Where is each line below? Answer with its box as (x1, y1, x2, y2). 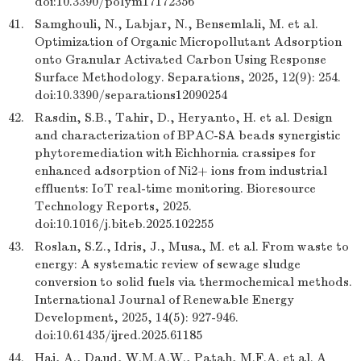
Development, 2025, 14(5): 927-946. (35, 310, 239, 325)
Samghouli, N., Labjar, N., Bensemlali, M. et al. (35, 17, 318, 31)
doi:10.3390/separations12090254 (35, 88, 227, 102)
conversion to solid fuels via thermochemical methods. (35, 275, 352, 289)
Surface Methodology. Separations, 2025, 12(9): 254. (35, 70, 341, 85)
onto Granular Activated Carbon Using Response (35, 52, 326, 67)
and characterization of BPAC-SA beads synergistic (35, 128, 340, 143)
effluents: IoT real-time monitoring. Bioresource (35, 181, 316, 196)
